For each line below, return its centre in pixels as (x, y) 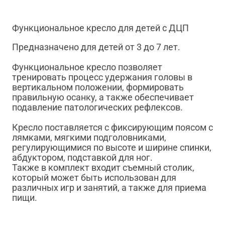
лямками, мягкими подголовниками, (89, 138)
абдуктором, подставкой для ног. (82, 158)
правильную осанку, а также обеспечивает (103, 97)
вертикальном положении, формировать (98, 87)
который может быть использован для (94, 178)
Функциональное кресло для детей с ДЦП (100, 28)
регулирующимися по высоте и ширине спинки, (112, 148)
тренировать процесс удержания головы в (102, 77)
